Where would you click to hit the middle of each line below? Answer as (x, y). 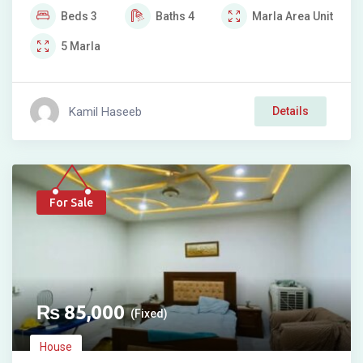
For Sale (71, 203)
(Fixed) (149, 314)
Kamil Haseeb (105, 111)
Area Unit (309, 17)
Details (290, 111)
